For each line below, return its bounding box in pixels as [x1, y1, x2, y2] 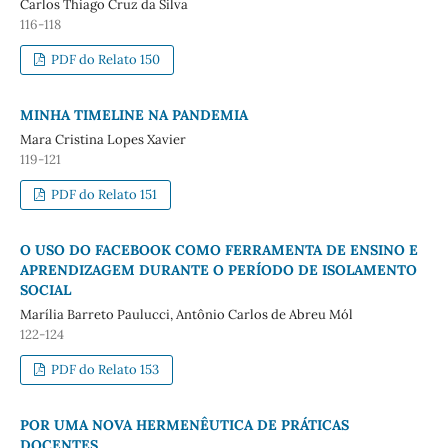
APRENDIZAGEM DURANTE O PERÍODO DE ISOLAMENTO [19, 260, 417, 279]
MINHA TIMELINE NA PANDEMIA [19, 105, 248, 124]
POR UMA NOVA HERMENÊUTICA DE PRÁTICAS [19, 415, 349, 434]
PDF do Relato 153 [48, 360, 160, 378]
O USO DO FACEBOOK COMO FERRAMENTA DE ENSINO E [19, 240, 418, 259]
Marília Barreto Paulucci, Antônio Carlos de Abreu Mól [19, 305, 353, 323]
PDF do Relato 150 [48, 50, 161, 68]
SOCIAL [19, 280, 71, 299]
